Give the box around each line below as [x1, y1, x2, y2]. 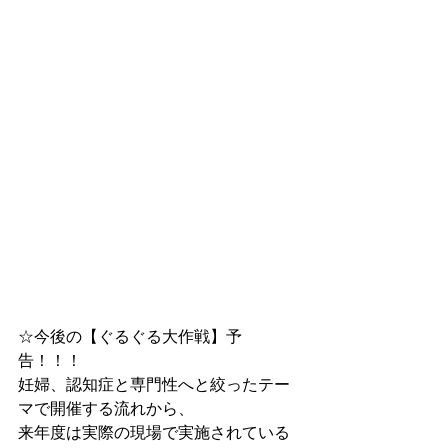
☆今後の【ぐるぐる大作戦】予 [18, 325, 242, 348]
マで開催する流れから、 [18, 397, 194, 420]
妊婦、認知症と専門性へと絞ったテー [18, 373, 290, 396]
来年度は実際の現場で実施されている [18, 421, 290, 444]
